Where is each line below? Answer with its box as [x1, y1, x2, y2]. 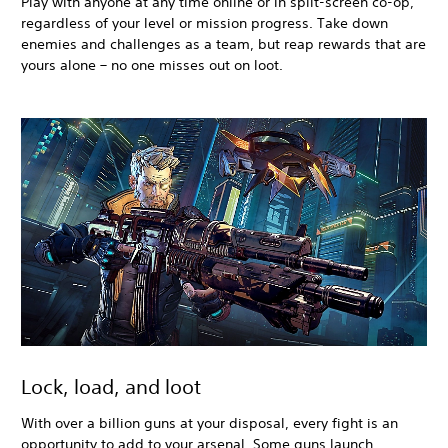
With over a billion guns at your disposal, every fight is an [21, 414, 398, 433]
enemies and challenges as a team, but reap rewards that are [21, 34, 426, 53]
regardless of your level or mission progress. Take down [21, 13, 388, 32]
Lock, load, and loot [21, 375, 201, 399]
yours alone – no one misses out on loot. [21, 55, 283, 74]
